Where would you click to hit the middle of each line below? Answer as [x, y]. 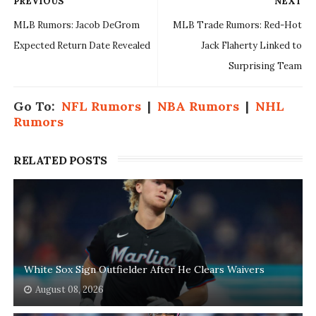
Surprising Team [266, 66]
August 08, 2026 [69, 290]
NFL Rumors [101, 107]
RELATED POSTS [60, 160]
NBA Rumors [198, 107]
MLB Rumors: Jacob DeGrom [76, 25]
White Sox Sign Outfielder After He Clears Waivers [144, 270]
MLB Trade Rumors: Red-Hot [238, 25]
